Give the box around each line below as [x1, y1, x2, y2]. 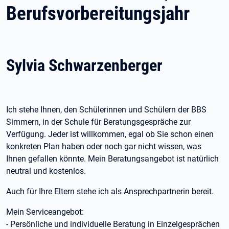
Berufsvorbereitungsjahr [6, 3, 190, 25]
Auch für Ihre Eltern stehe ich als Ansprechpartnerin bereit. [6, 187, 214, 196]
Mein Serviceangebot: [6, 207, 84, 217]
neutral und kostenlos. [6, 166, 86, 176]
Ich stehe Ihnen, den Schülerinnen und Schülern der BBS [6, 105, 207, 114]
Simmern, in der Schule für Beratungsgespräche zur [6, 117, 191, 127]
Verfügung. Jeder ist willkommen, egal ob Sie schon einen [6, 129, 214, 139]
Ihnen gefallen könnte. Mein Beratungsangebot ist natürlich [6, 154, 219, 164]
